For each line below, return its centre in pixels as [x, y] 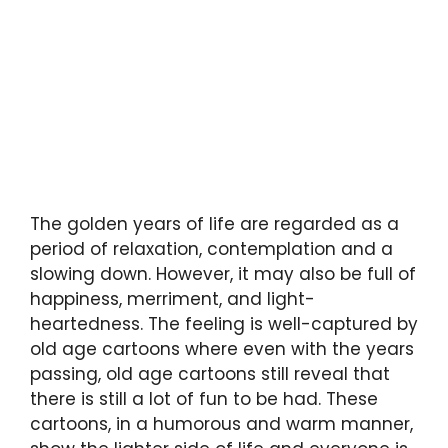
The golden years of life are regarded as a [214, 224]
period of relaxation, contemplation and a [211, 249]
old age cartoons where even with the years [222, 349]
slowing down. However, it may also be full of [223, 274]
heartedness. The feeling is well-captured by [224, 324]
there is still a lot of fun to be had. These [204, 399]
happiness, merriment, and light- [172, 299]
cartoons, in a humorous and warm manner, [221, 424]
